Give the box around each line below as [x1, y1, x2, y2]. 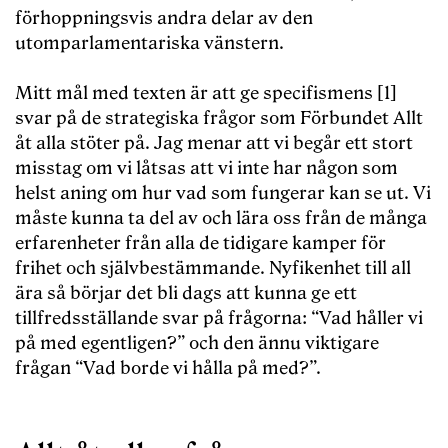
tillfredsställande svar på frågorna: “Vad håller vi [15, 308, 423, 330]
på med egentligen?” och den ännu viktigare [15, 333, 379, 355]
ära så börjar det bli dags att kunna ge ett [15, 283, 357, 305]
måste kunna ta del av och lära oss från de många [15, 208, 427, 230]
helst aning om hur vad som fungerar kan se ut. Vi [15, 183, 431, 205]
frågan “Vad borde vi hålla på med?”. [15, 358, 321, 380]
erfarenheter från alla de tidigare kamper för [15, 233, 386, 255]
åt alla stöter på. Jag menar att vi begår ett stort [15, 133, 413, 155]
